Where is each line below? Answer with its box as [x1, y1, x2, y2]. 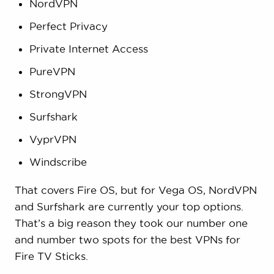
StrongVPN [29, 88, 87, 100]
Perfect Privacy [29, 20, 108, 32]
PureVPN [29, 65, 75, 78]
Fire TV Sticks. [14, 250, 88, 262]
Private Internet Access [29, 43, 148, 55]
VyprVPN [29, 133, 76, 146]
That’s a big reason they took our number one [14, 217, 248, 229]
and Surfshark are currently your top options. [14, 201, 243, 213]
